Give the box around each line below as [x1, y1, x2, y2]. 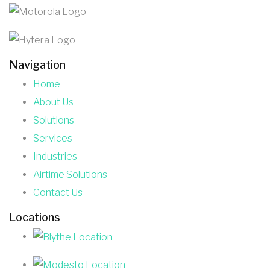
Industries [33, 150, 77, 162]
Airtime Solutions [33, 168, 107, 180]
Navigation [9, 58, 66, 71]
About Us [33, 96, 74, 108]
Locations [9, 210, 60, 224]
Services [33, 132, 72, 144]
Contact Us [33, 186, 83, 198]
